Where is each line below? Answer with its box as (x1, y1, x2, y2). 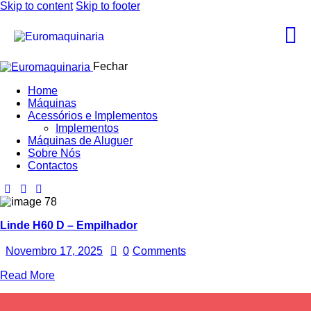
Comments (132, 244, 186, 257)
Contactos (28, 159, 78, 171)
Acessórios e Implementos (28, 109, 158, 121)
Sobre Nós (28, 146, 81, 159)
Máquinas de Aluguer (28, 134, 133, 146)
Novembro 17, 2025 (6, 244, 103, 257)
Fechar (93, 60, 128, 72)
